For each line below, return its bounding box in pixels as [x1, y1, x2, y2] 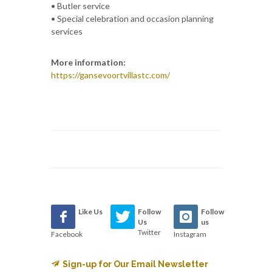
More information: [51, 56, 126, 67]
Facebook [51, 229, 83, 239]
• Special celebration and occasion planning [51, 13, 214, 24]
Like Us [78, 206, 103, 216]
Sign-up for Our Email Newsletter [63, 259, 208, 269]
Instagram [173, 229, 206, 239]
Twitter [138, 227, 161, 237]
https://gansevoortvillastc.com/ [51, 69, 170, 80]
